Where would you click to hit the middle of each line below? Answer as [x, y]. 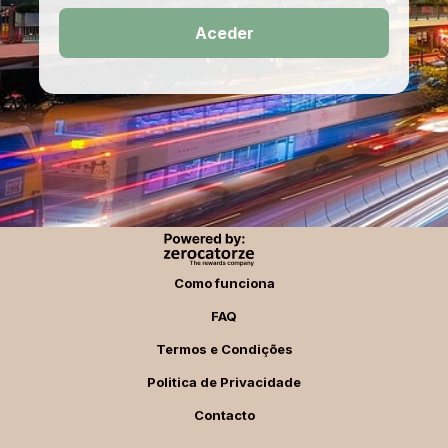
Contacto [224, 415]
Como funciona [224, 283]
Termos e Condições [224, 349]
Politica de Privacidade [224, 382]
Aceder [224, 33]
